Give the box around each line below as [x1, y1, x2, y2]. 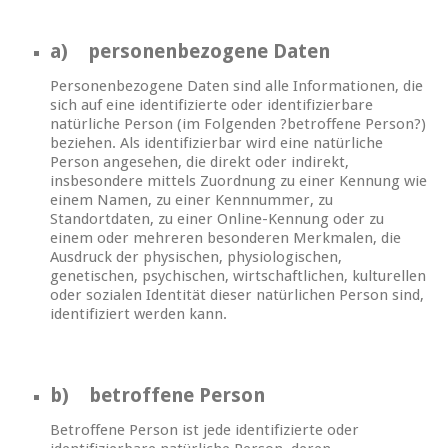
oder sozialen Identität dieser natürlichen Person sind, [50, 286, 424, 305]
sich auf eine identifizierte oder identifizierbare [50, 96, 373, 115]
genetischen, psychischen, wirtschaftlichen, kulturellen [50, 267, 426, 286]
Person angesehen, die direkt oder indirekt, [50, 153, 349, 172]
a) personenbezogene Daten [50, 40, 330, 64]
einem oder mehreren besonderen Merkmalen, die [50, 229, 401, 248]
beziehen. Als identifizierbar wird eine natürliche [50, 134, 383, 153]
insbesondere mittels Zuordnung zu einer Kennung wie [50, 172, 427, 191]
